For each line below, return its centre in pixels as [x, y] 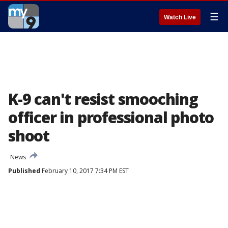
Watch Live [180, 17]
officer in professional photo [111, 117]
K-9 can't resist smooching [103, 99]
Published [24, 171]
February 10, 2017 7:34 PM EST [84, 171]
